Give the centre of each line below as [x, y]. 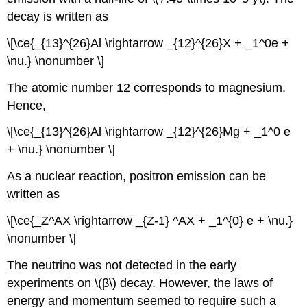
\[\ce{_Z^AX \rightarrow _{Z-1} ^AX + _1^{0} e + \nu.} [150, 220]
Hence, [27, 105]
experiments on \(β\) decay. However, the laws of [140, 283]
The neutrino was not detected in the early [122, 265]
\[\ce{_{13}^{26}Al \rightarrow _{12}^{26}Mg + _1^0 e [149, 132]
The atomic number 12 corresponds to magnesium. [147, 87]
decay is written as [58, 16]
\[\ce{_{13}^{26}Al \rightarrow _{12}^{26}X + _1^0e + [148, 43]
